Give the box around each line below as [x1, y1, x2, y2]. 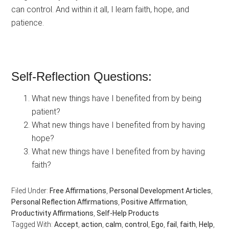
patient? [32, 107, 61, 117]
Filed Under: [11, 187, 50, 195]
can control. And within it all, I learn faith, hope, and [11, 5, 190, 15]
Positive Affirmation [121, 198, 187, 207]
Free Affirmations [50, 187, 107, 195]
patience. [11, 18, 44, 28]
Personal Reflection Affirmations [11, 198, 119, 207]
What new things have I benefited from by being [32, 94, 202, 104]
